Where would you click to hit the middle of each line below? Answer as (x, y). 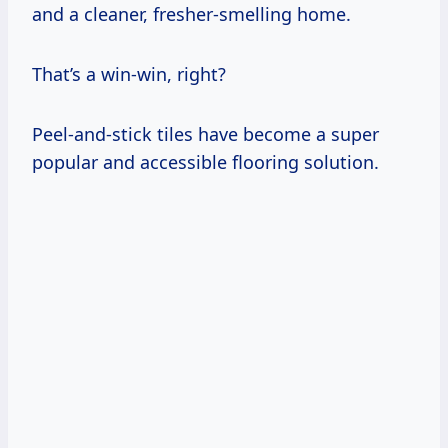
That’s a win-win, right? (129, 73)
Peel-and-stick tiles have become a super (205, 133)
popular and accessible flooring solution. (205, 161)
